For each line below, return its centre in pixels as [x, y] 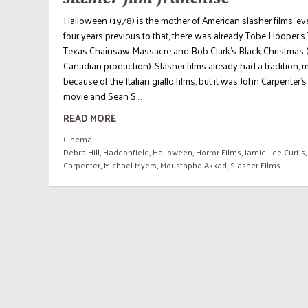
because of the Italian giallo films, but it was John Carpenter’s [185, 80]
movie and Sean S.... [102, 96]
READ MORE [90, 118]
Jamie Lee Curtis [275, 152]
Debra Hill [81, 152]
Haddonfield [126, 152]
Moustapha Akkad [194, 165]
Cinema [78, 139]
